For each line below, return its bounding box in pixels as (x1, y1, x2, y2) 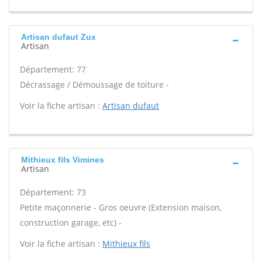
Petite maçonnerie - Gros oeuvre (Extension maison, (20, 202, 222, 213)
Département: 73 (20, 187, 86, 198)
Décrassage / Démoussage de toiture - (20, 79, 169, 90)
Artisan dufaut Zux (21, 32, 96, 42)
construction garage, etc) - (20, 217, 122, 228)
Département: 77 (20, 64, 86, 75)
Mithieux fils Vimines (21, 155, 104, 164)
